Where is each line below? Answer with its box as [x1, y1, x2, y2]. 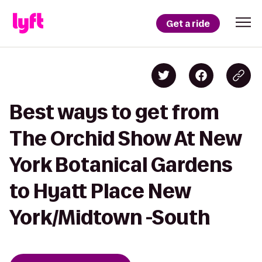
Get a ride [166, 17, 210, 30]
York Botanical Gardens [9, 154, 232, 175]
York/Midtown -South [9, 206, 210, 228]
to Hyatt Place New [9, 180, 191, 202]
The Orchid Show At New [9, 127, 242, 149]
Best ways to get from [9, 101, 219, 123]
